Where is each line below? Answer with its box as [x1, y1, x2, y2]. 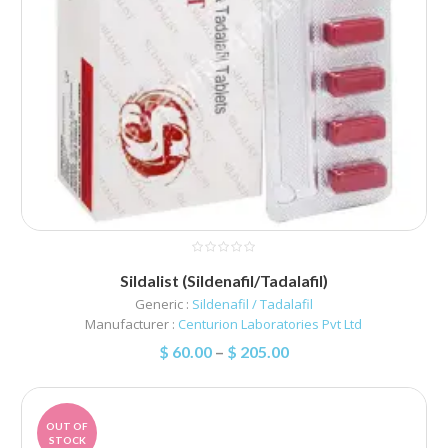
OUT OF [46, 419, 89, 432]
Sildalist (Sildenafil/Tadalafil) [119, 270, 328, 290]
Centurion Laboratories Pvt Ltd [178, 314, 363, 333]
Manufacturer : [85, 314, 179, 333]
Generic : [134, 294, 192, 313]
